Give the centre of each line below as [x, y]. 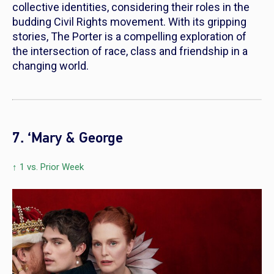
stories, [31, 36]
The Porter [76, 36]
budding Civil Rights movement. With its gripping [129, 21]
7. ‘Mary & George [68, 138]
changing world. [50, 65]
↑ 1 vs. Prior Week [48, 167]
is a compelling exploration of [174, 36]
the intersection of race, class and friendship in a [130, 51]
